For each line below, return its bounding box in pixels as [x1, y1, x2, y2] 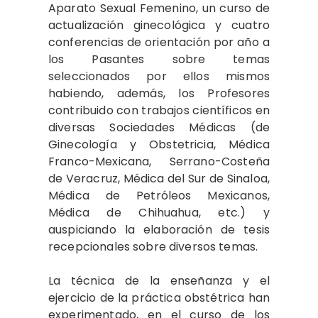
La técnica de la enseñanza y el [48, 273, 270, 289]
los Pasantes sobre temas [48, 51, 270, 67]
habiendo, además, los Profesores [48, 85, 270, 102]
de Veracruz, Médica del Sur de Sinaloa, [48, 170, 270, 187]
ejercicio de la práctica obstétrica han [48, 290, 270, 306]
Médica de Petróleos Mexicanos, [48, 187, 270, 204]
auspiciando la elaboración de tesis [48, 221, 270, 238]
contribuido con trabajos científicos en [48, 102, 270, 119]
